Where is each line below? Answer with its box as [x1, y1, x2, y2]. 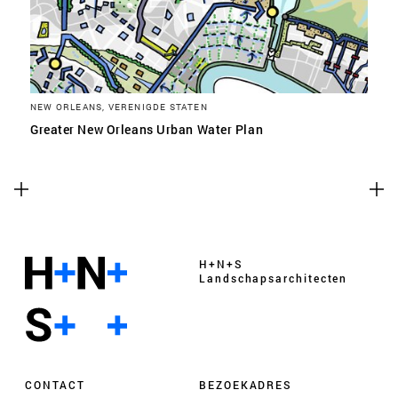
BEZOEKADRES [199, 377, 293, 392]
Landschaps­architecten [199, 271, 348, 285]
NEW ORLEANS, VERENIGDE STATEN [30, 100, 208, 113]
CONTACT [25, 377, 85, 392]
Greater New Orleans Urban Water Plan [30, 121, 264, 138]
